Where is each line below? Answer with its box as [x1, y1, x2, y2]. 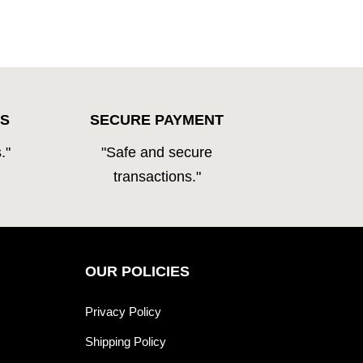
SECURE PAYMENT [90, 111, 224, 128]
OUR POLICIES [84, 263, 190, 280]
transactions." [113, 168, 201, 185]
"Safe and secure [101, 143, 213, 160]
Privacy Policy [84, 305, 161, 319]
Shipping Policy [84, 335, 166, 349]
